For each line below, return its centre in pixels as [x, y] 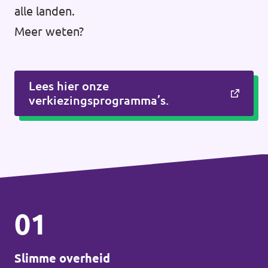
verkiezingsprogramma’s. [99, 100]
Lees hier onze [69, 86]
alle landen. [45, 11]
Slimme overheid [62, 258]
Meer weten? [49, 31]
